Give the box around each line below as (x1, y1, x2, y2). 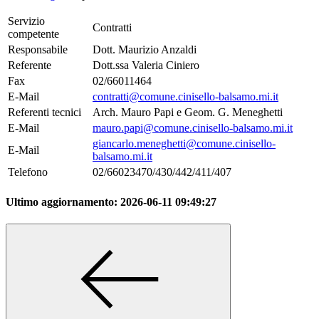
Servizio (8, 14, 45, 27)
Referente (8, 58, 51, 71)
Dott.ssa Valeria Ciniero (93, 58, 199, 71)
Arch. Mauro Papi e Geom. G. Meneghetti (93, 105, 283, 118)
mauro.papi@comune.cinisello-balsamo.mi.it (93, 121, 293, 134)
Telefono (8, 165, 48, 178)
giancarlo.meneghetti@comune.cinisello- (93, 137, 276, 150)
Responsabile (8, 43, 68, 56)
